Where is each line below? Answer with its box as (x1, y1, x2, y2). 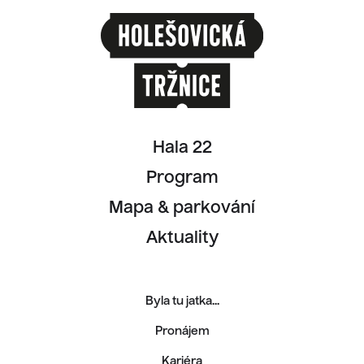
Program (145, 171, 219, 188)
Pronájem (154, 326, 210, 338)
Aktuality (145, 231, 219, 248)
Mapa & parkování (109, 201, 255, 218)
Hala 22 (152, 141, 212, 158)
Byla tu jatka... (145, 296, 219, 308)
